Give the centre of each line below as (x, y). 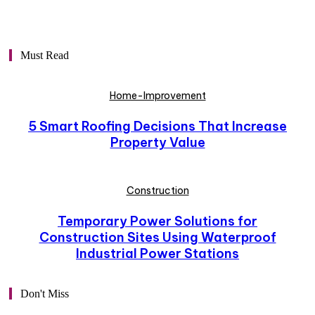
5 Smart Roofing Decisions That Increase (157, 126)
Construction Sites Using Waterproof (157, 237)
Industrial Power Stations (157, 253)
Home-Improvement (157, 96)
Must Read (45, 55)
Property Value (157, 142)
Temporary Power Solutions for (157, 221)
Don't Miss (45, 294)
